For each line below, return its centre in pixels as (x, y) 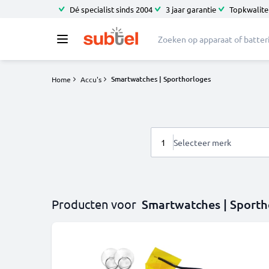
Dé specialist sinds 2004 (111, 9)
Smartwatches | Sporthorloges (161, 79)
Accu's (91, 79)
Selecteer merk (202, 142)
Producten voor (94, 204)
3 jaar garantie (191, 9)
